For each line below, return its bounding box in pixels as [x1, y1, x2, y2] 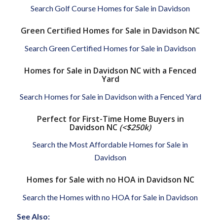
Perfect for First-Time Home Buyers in [37, 113, 184, 124]
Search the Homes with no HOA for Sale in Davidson [23, 192, 198, 202]
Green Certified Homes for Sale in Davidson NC [21, 25, 200, 37]
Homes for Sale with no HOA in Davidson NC [26, 174, 194, 185]
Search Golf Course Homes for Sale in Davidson [31, 3, 190, 13]
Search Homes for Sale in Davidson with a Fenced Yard [19, 91, 201, 101]
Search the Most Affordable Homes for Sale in [33, 140, 188, 149]
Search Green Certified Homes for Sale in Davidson [25, 43, 196, 53]
